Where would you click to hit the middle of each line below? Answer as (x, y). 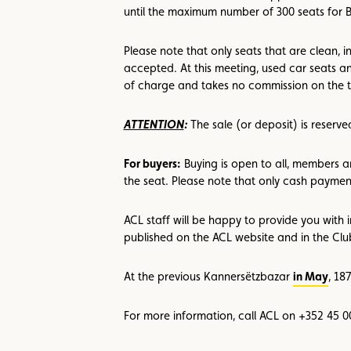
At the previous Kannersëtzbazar (208, 277)
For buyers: (152, 164)
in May (310, 277)
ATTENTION (154, 125)
